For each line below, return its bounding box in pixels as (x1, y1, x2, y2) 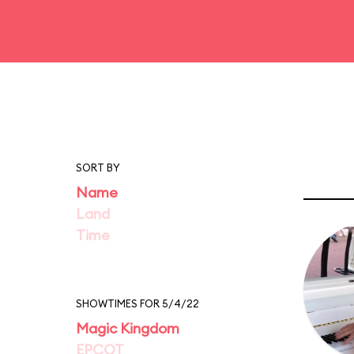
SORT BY (76, 161, 120, 174)
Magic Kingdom (76, 319, 179, 337)
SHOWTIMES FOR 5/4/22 (76, 297, 199, 310)
